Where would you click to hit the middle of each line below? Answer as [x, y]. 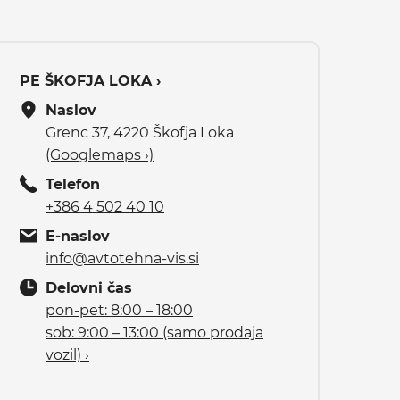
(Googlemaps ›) [100, 154]
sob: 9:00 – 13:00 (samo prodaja [154, 332]
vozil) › [67, 354]
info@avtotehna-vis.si [122, 258]
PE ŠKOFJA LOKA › [90, 80]
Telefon [73, 184]
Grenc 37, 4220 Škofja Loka [140, 132]
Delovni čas [89, 287]
